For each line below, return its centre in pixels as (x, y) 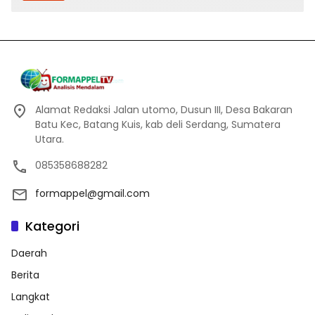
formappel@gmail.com (92, 194)
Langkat (31, 297)
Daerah (29, 253)
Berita (25, 275)
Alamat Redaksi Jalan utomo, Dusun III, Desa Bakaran (164, 110)
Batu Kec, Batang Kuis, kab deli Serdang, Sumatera (158, 125)
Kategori (52, 226)
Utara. (50, 140)
